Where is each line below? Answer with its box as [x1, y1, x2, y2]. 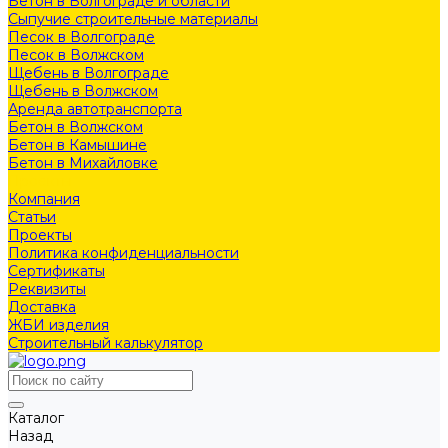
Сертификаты [8, 262, 105, 280]
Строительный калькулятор [8, 334, 203, 352]
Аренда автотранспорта [8, 100, 182, 118]
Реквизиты [8, 280, 86, 298]
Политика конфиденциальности [8, 244, 239, 262]
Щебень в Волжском [8, 82, 158, 100]
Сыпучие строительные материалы [8, 10, 258, 28]
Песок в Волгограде [8, 28, 155, 46]
